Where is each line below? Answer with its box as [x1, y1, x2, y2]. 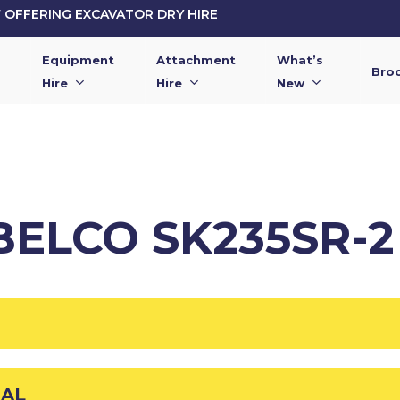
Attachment [156, 52, 237, 67]
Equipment [41, 52, 114, 67]
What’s [277, 52, 324, 67]
